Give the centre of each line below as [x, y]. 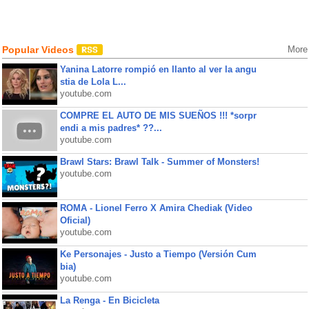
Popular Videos [39, 50]
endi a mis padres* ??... [111, 128]
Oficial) [75, 220]
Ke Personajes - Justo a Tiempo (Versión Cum [158, 254]
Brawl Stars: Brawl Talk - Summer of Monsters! [159, 162]
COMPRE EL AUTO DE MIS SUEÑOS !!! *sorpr [158, 116]
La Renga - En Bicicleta [109, 300]
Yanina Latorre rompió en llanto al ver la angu [158, 69]
